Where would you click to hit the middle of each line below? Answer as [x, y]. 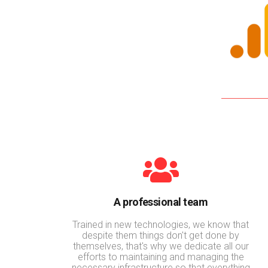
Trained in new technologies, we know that [161, 224]
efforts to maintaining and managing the [161, 257]
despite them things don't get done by [161, 235]
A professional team [161, 202]
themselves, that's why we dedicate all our [161, 246]
